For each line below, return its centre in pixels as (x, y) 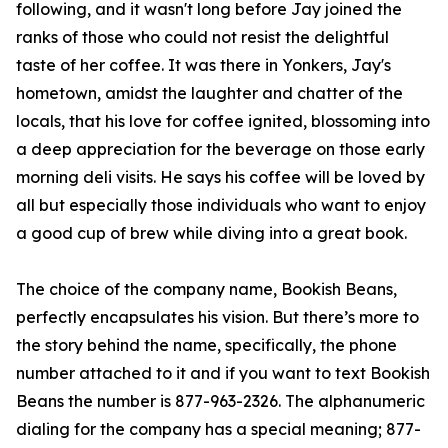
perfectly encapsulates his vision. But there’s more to (217, 317)
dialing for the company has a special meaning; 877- (218, 429)
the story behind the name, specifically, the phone (206, 345)
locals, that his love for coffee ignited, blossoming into (223, 121)
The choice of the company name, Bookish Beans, (206, 289)
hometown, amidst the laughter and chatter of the (209, 93)
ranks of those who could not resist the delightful (202, 37)
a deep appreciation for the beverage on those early (220, 149)
